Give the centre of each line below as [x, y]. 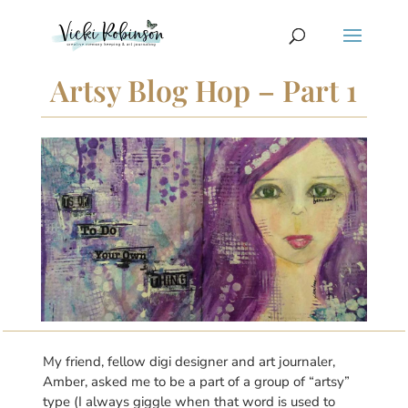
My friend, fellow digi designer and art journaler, [189, 361]
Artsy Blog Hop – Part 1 [204, 90]
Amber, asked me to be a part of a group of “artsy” [196, 381]
